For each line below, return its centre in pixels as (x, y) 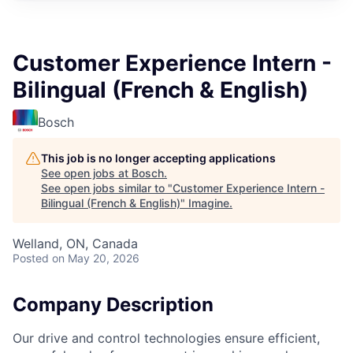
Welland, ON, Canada (75, 243)
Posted (31, 258)
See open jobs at (86, 173)
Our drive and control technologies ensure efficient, (166, 338)
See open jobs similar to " (107, 188)
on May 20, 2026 (96, 258)
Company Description (113, 305)
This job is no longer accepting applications (158, 158)
